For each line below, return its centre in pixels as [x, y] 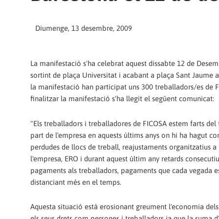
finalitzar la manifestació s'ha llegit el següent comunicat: [122, 99]
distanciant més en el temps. [76, 182]
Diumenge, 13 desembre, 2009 [84, 28]
